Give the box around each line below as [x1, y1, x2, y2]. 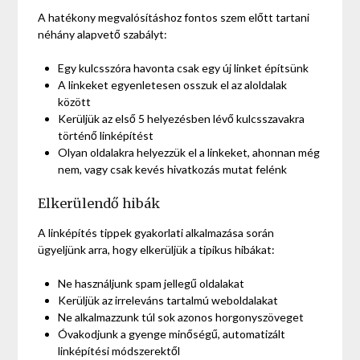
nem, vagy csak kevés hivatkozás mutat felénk [58, 162, 288, 177]
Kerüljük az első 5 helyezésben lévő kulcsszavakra [58, 112, 305, 126]
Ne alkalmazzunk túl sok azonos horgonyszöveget [58, 310, 305, 325]
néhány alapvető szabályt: [38, 27, 168, 42]
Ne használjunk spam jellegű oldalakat [58, 276, 245, 291]
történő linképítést [58, 129, 154, 143]
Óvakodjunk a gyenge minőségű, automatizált [58, 327, 286, 342]
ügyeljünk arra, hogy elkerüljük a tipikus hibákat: [38, 243, 276, 257]
